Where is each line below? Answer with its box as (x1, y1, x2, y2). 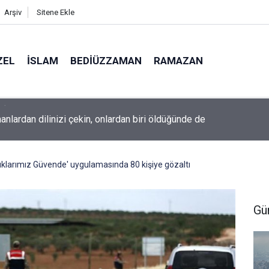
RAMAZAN (154, 54, 204, 67)
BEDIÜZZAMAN (70, 54, 142, 67)
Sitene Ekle (36, 8, 74, 17)
